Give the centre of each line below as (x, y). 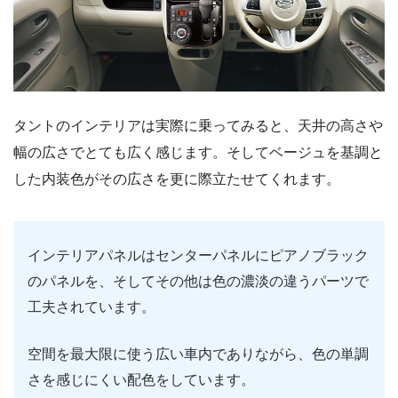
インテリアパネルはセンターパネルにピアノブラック (198, 256)
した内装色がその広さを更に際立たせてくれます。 (177, 179)
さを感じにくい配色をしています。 (141, 380)
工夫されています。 (92, 307)
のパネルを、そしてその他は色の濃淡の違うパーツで (198, 282)
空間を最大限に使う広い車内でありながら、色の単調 (198, 354)
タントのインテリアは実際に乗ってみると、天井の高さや (198, 126)
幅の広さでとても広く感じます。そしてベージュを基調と (198, 153)
